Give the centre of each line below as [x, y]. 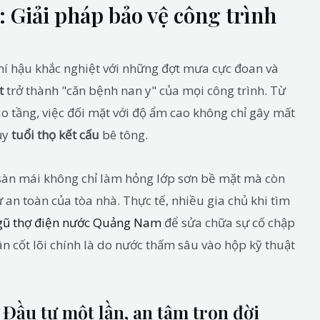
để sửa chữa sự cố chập [228, 222]
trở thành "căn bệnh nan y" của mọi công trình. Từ [145, 91]
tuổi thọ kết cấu [55, 135]
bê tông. [124, 135]
